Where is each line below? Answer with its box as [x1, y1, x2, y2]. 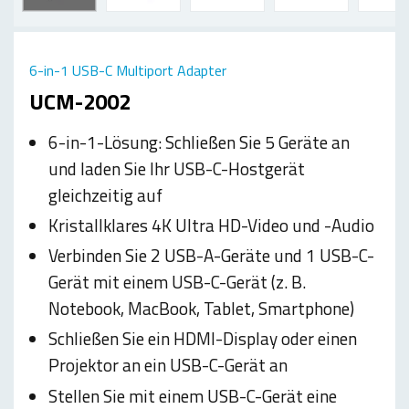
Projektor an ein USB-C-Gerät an [48, 351, 288, 379]
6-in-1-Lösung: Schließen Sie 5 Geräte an [48, 128, 351, 155]
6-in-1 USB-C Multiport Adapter [29, 58, 226, 81]
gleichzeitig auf [48, 181, 163, 208]
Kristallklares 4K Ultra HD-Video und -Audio [48, 211, 375, 238]
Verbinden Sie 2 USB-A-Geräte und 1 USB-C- [48, 242, 375, 269]
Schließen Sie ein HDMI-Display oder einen [48, 325, 358, 352]
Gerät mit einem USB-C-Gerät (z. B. [48, 268, 307, 296]
